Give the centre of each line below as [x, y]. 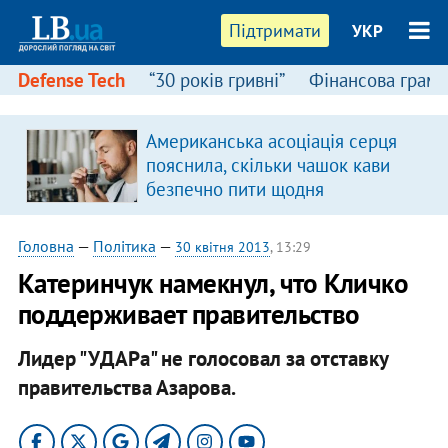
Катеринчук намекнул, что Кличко [213, 283]
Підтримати [275, 30]
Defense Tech [71, 80]
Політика [124, 246]
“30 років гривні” [216, 80]
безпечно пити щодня [234, 189]
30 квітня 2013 [222, 247]
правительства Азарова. [126, 387]
